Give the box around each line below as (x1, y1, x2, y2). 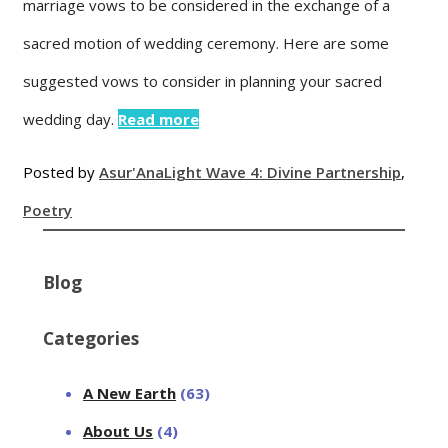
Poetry (23, 199, 72, 220)
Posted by (23, 161, 99, 182)
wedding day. (23, 108, 118, 129)
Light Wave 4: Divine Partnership (164, 161, 401, 182)
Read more (118, 108, 199, 129)
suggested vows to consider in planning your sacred (23, 70, 382, 91)
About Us (83, 421, 154, 442)
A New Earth (83, 383, 177, 404)
